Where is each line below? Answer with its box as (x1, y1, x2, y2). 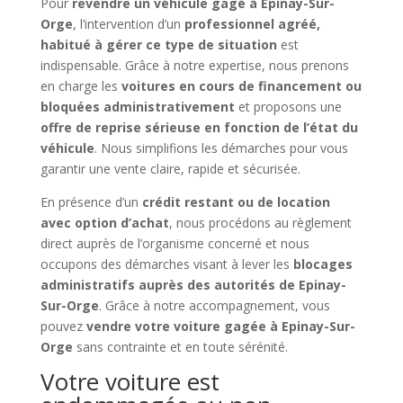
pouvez (40, 317, 86, 335)
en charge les (40, 76, 121, 94)
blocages (292, 255, 353, 273)
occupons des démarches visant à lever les (40, 255, 293, 273)
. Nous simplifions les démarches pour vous (94, 139, 348, 157)
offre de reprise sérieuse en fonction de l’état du (40, 118, 358, 136)
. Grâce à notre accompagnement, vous (98, 296, 330, 314)
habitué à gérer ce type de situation (40, 35, 277, 53)
